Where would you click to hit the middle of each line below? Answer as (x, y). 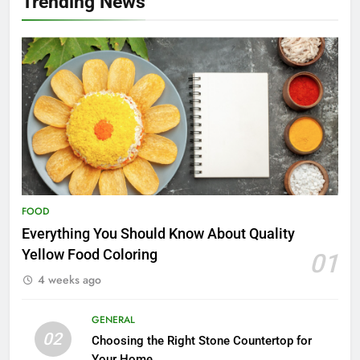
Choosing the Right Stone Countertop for (201, 341)
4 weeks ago (70, 280)
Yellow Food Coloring (90, 255)
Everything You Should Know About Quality (158, 234)
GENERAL (113, 320)
